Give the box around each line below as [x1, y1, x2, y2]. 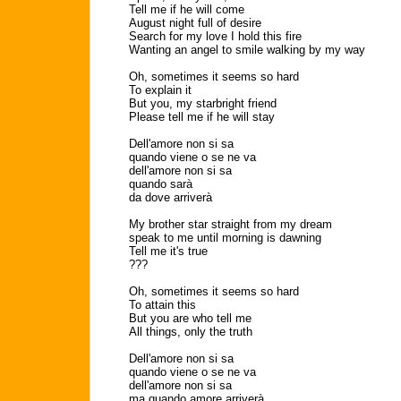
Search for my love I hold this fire [129, 30, 302, 43]
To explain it [129, 83, 192, 97]
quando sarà [129, 177, 192, 191]
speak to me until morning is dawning [129, 231, 321, 244]
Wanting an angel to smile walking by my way [129, 43, 365, 56]
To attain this [129, 298, 196, 311]
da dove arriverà [129, 191, 212, 204]
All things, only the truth [129, 325, 252, 338]
